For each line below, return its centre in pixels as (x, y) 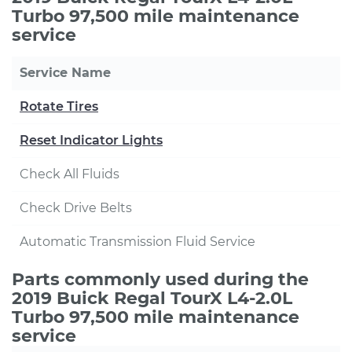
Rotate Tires (59, 106)
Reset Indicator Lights (91, 140)
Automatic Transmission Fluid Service (137, 242)
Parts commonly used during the (160, 279)
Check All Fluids (70, 174)
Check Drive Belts (76, 208)
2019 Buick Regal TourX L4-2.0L (152, 298)
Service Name (65, 73)
